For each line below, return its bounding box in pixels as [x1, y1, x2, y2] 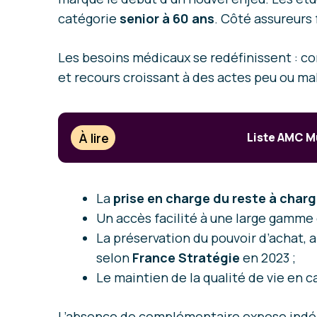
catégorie [58, 10, 120, 27]
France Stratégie [132, 249, 240, 267]
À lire [79, 129, 110, 146]
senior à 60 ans [120, 10, 214, 27]
